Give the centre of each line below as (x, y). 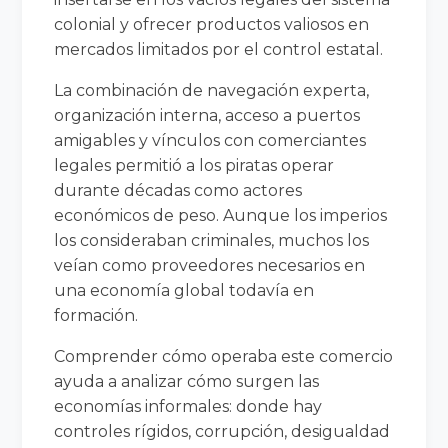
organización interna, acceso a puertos (207, 115)
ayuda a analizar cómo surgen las (187, 381)
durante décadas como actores (178, 190)
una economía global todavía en (184, 290)
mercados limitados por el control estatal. (219, 49)
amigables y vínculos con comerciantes (210, 140)
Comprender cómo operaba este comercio (224, 356)
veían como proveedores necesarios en (210, 265)
